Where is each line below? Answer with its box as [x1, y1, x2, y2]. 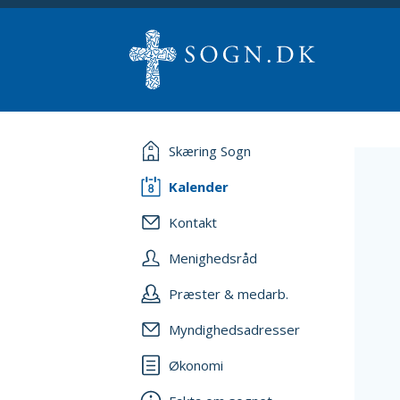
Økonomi [169, 356, 223, 374]
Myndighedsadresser [169, 321, 300, 338]
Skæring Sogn [169, 142, 251, 160]
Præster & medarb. [169, 285, 288, 303]
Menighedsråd [169, 249, 257, 267]
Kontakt [169, 213, 217, 231]
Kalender [169, 178, 229, 196]
